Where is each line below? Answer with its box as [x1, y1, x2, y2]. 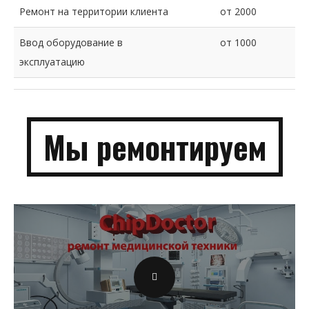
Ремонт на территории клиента [19, 5, 168, 18]
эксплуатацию [19, 55, 85, 68]
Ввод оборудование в [19, 36, 123, 49]
